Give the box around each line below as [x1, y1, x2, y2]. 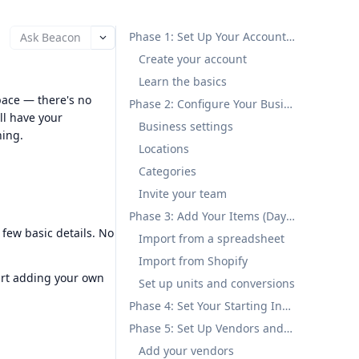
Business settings [139, 119, 233, 134]
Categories [139, 163, 196, 179]
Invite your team [139, 186, 227, 201]
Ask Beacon [20, 30, 81, 45]
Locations [139, 141, 189, 156]
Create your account [139, 51, 247, 67]
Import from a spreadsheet [139, 231, 284, 246]
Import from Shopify [139, 253, 248, 268]
